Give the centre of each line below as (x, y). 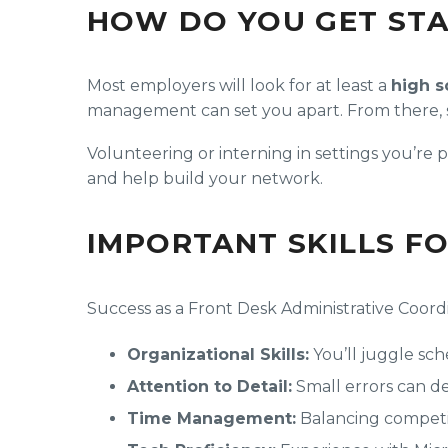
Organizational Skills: (218, 354)
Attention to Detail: (209, 386)
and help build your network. (205, 178)
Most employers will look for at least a (239, 86)
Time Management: (211, 418)
